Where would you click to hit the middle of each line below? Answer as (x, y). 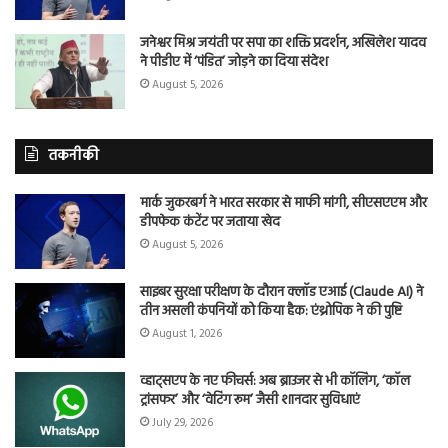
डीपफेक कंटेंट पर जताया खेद (210, 222)
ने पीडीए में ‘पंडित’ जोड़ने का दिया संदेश (234, 62)
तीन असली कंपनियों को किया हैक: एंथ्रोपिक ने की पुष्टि (271, 311)
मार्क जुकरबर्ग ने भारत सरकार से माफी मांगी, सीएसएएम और (283, 203)
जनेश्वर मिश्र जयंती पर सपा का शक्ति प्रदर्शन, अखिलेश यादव (283, 43)
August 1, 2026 (187, 333)
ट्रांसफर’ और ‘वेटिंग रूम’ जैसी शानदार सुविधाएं (250, 400)
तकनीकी (73, 155)
